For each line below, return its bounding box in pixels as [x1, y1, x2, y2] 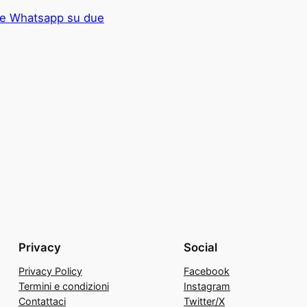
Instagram [184, 280, 230, 292]
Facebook [184, 265, 230, 277]
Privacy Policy [19, 265, 82, 277]
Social [184, 240, 217, 254]
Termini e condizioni [19, 280, 109, 292]
